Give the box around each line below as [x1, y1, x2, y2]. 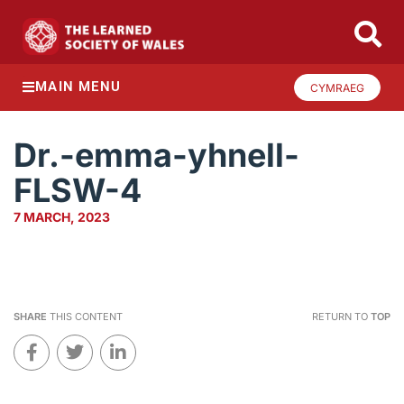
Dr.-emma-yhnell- [14, 135, 299, 176]
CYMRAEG [310, 80, 364, 95]
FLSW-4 [14, 170, 142, 211]
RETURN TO [311, 310, 371, 324]
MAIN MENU [35, 78, 122, 96]
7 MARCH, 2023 [14, 209, 110, 225]
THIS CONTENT [47, 310, 123, 324]
